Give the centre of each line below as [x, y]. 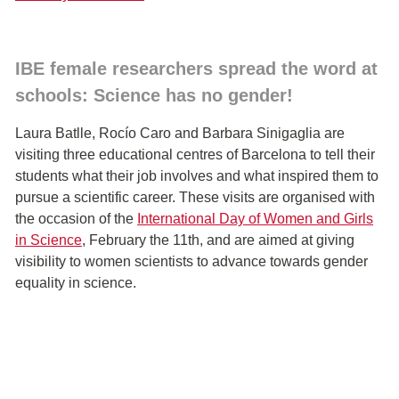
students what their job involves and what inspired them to [197, 175]
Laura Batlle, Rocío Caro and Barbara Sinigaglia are [180, 133]
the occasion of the [76, 218]
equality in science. [76, 282]
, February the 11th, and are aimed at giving [218, 240]
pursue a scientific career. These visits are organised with [195, 197]
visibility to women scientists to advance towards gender [191, 261]
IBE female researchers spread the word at [196, 68]
